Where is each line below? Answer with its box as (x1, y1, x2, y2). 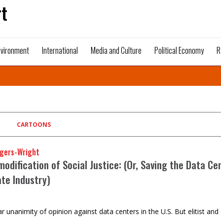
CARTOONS (17, 120, 51, 129)
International (42, 44, 78, 56)
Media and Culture (91, 44, 142, 56)
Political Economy (154, 44, 204, 56)
